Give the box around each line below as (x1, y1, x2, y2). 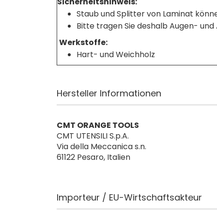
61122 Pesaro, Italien (57, 152, 130, 163)
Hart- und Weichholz (77, 49, 159, 60)
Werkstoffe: (59, 37, 108, 48)
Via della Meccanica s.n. (57, 141, 146, 152)
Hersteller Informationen (57, 87, 161, 99)
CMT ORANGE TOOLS (57, 120, 139, 131)
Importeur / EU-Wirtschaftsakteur (57, 191, 202, 203)
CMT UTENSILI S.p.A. (57, 130, 129, 141)
